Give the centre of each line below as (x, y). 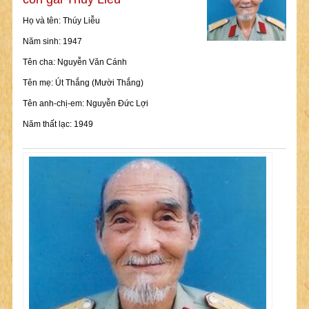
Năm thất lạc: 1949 (58, 124)
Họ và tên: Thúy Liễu (61, 21)
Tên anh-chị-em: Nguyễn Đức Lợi (85, 103)
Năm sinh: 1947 (52, 41)
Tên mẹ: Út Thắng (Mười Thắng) (83, 83)
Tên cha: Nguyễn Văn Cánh (74, 62)
